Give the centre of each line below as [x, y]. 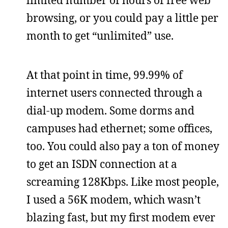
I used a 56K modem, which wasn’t [113, 199]
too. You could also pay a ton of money [123, 146]
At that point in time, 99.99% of [105, 75]
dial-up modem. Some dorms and [110, 110]
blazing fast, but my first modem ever [121, 217]
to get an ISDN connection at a [102, 164]
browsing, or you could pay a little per [122, 18]
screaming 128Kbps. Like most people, [123, 182]
